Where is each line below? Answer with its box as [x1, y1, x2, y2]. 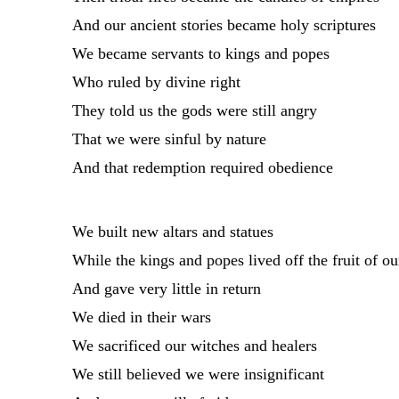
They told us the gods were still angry [71, 102, 317, 120]
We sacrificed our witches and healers [71, 336, 317, 354]
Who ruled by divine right [71, 73, 240, 92]
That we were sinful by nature [71, 130, 266, 149]
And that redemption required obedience [71, 159, 333, 177]
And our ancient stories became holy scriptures [71, 16, 376, 35]
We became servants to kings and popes [71, 45, 330, 63]
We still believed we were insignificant [71, 364, 324, 383]
